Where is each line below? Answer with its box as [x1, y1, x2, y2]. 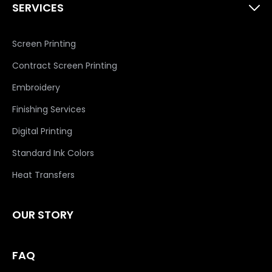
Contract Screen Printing [12, 59, 117, 72]
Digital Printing [12, 125, 72, 137]
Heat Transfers [12, 169, 75, 181]
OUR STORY [12, 207, 73, 222]
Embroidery [12, 81, 60, 93]
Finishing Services [12, 103, 86, 115]
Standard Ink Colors [12, 147, 94, 159]
